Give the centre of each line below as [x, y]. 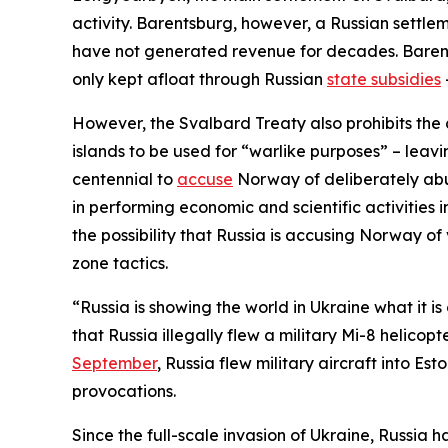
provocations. [124, 390]
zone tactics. [120, 262]
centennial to [124, 178]
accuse [205, 178]
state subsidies [384, 78]
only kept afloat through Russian [199, 78]
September [114, 362]
